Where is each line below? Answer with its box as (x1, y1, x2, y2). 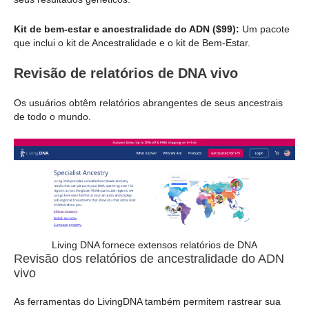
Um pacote (242, 23, 290, 34)
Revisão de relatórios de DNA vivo (14, 66, 238, 81)
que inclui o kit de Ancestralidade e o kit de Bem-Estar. (14, 37, 250, 48)
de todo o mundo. (14, 111, 91, 123)
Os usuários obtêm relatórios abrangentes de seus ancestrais (14, 97, 283, 109)
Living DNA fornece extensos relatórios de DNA (52, 239, 257, 251)
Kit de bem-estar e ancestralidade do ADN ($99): (14, 23, 242, 34)
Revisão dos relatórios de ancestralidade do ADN (14, 252, 284, 266)
